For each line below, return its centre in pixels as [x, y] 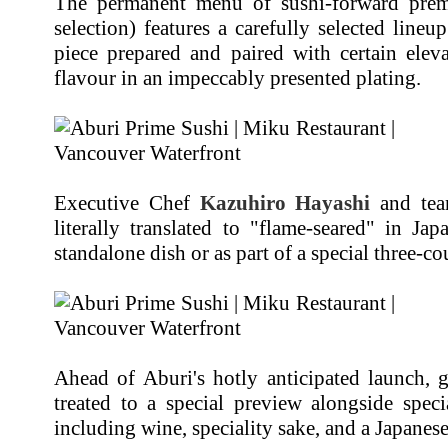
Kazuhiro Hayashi [285, 202]
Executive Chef [127, 202]
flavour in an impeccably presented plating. [237, 77]
